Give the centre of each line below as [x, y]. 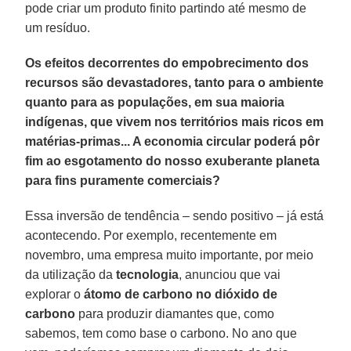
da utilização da [71, 274]
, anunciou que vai [230, 274]
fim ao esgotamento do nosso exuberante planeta [173, 161]
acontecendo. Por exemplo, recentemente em [151, 235]
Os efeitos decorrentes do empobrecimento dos [167, 63]
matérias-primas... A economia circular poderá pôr [173, 141]
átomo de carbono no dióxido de [181, 294]
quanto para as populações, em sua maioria [155, 102]
